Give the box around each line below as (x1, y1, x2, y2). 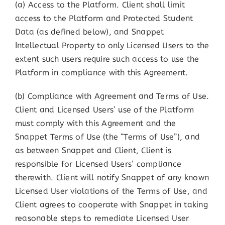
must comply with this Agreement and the (15, 118, 176, 130)
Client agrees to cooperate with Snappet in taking (15, 199, 208, 211)
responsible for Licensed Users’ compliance (15, 158, 182, 170)
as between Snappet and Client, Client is (15, 145, 172, 157)
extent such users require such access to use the (15, 53, 199, 65)
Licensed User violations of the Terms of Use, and (15, 185, 207, 197)
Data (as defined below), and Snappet (15, 26, 164, 38)
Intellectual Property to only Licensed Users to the (15, 40, 209, 52)
